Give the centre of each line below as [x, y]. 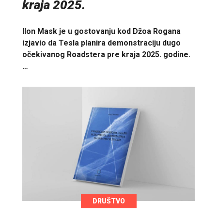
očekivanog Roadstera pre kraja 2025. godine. [106, 54]
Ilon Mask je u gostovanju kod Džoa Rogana [101, 31]
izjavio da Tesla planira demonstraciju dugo [101, 43]
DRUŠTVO [108, 201]
